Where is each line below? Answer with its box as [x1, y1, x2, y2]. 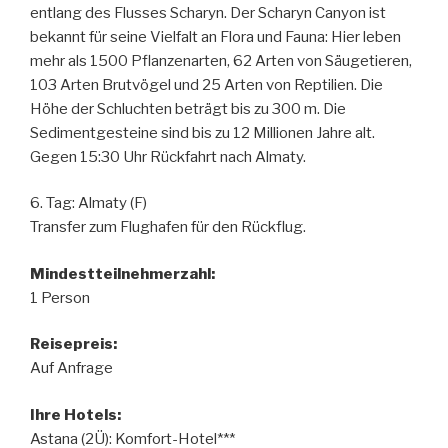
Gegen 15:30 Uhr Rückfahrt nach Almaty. [30, 147, 306, 166]
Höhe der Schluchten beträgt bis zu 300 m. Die [30, 99, 346, 118]
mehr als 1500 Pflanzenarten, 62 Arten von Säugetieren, [30, 51, 412, 70]
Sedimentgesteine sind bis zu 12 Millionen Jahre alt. [30, 123, 375, 142]
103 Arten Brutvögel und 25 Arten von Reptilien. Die [30, 75, 383, 94]
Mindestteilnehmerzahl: [30, 264, 215, 283]
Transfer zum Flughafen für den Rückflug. [30, 218, 306, 236]
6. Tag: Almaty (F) [30, 194, 147, 212]
